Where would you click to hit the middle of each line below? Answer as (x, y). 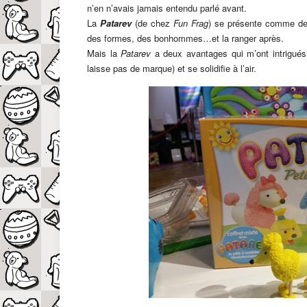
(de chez (153, 23)
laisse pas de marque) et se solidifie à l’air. (172, 68)
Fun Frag (191, 23)
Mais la (104, 53)
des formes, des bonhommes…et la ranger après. (185, 38)
